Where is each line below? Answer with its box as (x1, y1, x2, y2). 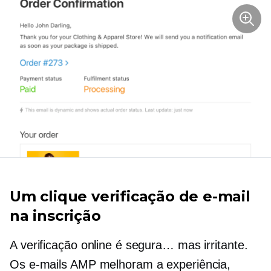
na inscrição (10, 206, 101, 224)
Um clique (10, 187, 88, 205)
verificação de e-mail (87, 187, 250, 205)
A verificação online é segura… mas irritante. (10, 238, 248, 252)
